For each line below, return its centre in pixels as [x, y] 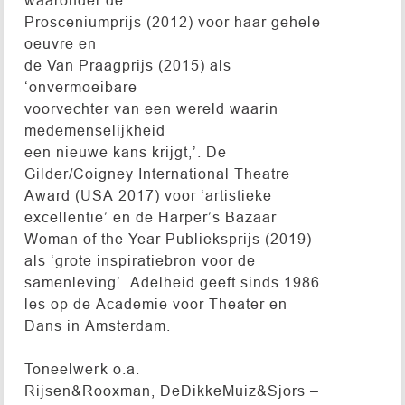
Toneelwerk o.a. [82, 368]
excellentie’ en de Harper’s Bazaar [150, 217]
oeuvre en [60, 43]
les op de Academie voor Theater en [155, 303]
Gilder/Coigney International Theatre [157, 173]
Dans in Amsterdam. [97, 325]
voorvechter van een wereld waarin [151, 108]
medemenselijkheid [94, 130]
